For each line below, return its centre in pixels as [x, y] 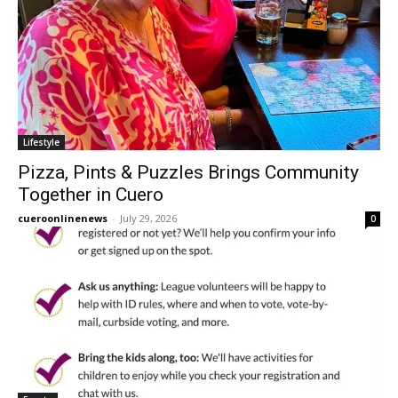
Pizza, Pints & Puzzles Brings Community [188, 172]
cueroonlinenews [63, 218]
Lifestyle [41, 142]
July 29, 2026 [148, 218]
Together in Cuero [91, 195]
